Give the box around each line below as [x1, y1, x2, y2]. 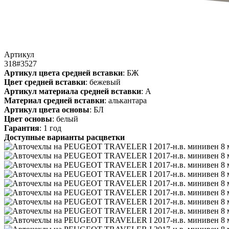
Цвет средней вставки [4, 77, 85, 86]
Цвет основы [4, 114, 52, 123]
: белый [52, 114, 78, 123]
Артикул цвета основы [4, 105, 89, 114]
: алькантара [104, 96, 147, 105]
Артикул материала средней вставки [4, 86, 141, 96]
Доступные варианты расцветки [4, 132, 125, 142]
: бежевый [85, 77, 121, 86]
